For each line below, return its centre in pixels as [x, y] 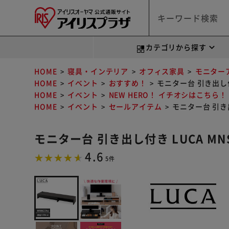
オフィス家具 [162, 71]
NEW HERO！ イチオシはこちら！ [168, 95]
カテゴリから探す [176, 47]
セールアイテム [135, 106]
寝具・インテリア [98, 71]
